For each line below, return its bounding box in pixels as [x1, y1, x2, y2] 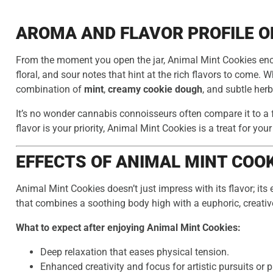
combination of [16, 83, 84, 96]
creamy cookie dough [108, 83, 202, 96]
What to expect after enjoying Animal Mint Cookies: [16, 222, 241, 234]
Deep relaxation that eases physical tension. [40, 246, 229, 258]
